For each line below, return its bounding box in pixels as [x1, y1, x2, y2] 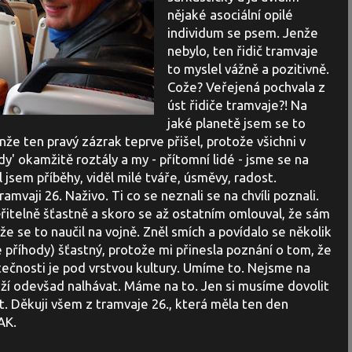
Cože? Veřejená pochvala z [167, 79, 325, 95]
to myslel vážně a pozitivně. [167, 61, 329, 77]
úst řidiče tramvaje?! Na [167, 97, 307, 113]
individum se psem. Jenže [167, 25, 318, 41]
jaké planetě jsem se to [167, 115, 306, 131]
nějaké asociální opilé [167, 7, 293, 23]
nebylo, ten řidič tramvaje [167, 43, 318, 59]
